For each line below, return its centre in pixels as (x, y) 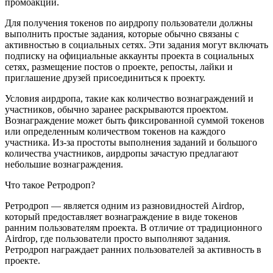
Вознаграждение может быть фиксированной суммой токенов (135, 120)
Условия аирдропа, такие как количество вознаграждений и (129, 98)
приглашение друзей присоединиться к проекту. (105, 78)
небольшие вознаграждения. (64, 164)
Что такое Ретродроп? (50, 185)
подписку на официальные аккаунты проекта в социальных (129, 56)
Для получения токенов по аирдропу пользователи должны (129, 23)
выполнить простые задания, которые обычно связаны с (122, 34)
